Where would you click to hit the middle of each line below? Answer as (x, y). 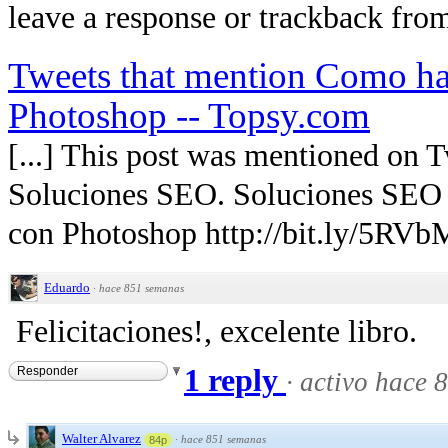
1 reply (235, 381)
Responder (47, 371)
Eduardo (67, 288)
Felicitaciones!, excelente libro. (216, 332)
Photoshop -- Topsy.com (189, 116)
